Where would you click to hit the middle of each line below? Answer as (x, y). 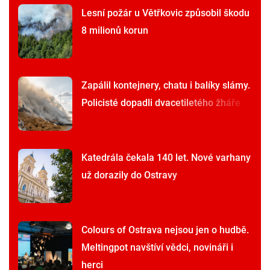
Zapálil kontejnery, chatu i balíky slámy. (166, 86)
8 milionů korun (115, 31)
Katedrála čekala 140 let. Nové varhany (166, 158)
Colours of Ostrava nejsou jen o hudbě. (165, 230)
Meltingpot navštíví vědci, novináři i (157, 248)
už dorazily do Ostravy (129, 175)
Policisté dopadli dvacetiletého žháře (161, 103)
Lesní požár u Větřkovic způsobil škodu (165, 13)
